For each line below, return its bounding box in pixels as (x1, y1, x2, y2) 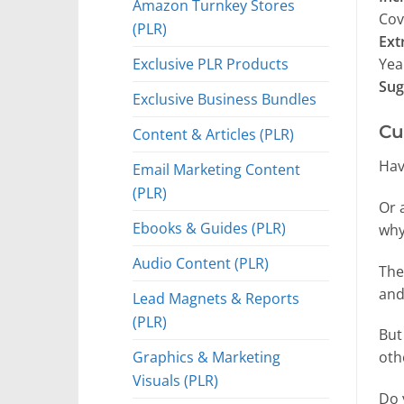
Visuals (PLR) (133, 369, 218, 390)
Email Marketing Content (133, 158, 300, 179)
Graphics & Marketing (133, 345, 280, 367)
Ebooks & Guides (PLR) (133, 216, 286, 238)
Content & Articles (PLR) (133, 123, 294, 144)
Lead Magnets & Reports (133, 287, 299, 308)
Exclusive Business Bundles (133, 87, 317, 109)
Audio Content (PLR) (133, 252, 269, 273)
